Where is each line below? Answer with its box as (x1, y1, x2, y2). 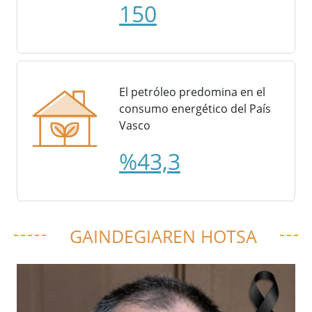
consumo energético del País (118, 101, 271, 117)
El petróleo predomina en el (118, 84, 265, 100)
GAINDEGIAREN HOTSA (70, 224, 257, 249)
